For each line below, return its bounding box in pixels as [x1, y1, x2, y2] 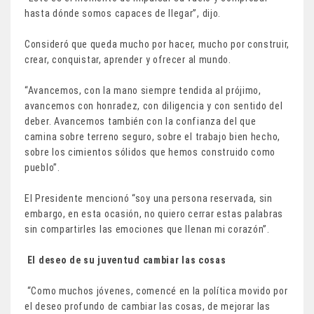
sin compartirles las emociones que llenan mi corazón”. [25, 223, 270, 235]
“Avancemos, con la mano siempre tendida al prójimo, [25, 84, 261, 96]
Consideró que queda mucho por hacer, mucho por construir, [25, 38, 289, 50]
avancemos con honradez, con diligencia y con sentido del [25, 100, 283, 111]
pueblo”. [25, 161, 60, 173]
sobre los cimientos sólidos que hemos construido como [25, 146, 276, 158]
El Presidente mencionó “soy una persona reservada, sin [25, 192, 273, 204]
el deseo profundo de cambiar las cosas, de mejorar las [25, 300, 271, 312]
